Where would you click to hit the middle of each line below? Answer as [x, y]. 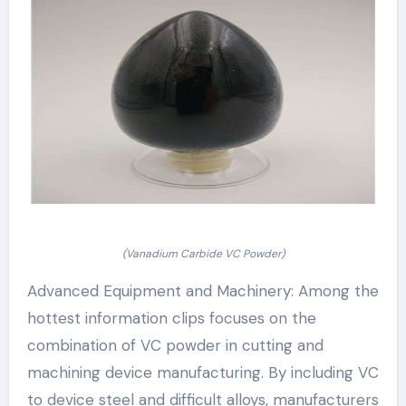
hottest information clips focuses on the [171, 319]
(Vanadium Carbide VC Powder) [203, 254]
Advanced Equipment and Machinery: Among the [203, 291]
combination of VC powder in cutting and [175, 346]
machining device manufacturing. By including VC [203, 373]
